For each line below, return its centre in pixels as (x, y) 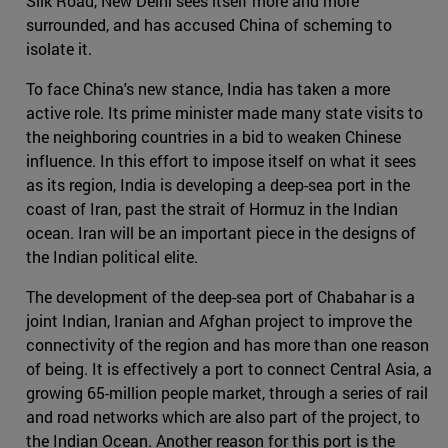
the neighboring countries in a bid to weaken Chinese (213, 137)
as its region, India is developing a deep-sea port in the (218, 185)
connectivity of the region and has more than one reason (227, 345)
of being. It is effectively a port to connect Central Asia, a (229, 369)
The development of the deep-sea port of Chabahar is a (220, 297)
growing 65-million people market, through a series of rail (227, 393)
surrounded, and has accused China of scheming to (209, 25)
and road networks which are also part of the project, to (223, 417)
